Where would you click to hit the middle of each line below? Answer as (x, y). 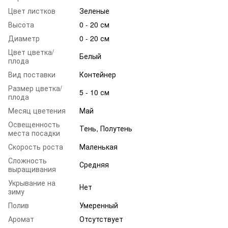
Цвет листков (32, 10)
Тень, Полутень (106, 128)
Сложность (27, 160)
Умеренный (99, 205)
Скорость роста (36, 146)
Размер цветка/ (35, 88)
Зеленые (94, 10)
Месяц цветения (37, 110)
